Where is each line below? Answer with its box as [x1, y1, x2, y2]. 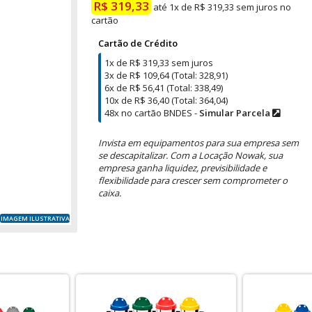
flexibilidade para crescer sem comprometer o [98, 174, 288, 187]
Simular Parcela [199, 107, 272, 119]
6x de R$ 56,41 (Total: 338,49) [104, 81, 223, 94]
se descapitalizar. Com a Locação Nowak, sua [98, 149, 283, 162]
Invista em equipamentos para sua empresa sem [98, 136, 299, 149]
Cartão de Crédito [98, 37, 178, 49]
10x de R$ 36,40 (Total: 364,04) [104, 94, 228, 107]
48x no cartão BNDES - [104, 107, 199, 119]
